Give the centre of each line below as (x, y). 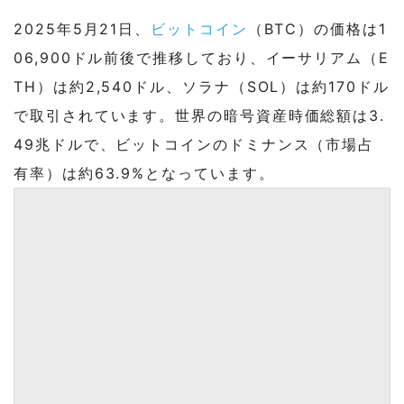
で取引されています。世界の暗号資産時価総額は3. (200, 115)
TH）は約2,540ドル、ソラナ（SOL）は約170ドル (202, 86)
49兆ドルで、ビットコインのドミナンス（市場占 (194, 144)
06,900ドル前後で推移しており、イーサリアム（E (202, 57)
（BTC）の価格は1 (317, 28)
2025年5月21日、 (83, 28)
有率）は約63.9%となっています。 (144, 173)
